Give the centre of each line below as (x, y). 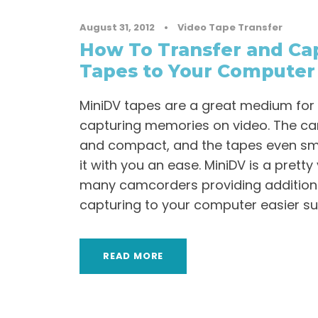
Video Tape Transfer (230, 27)
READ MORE (133, 256)
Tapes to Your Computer (197, 71)
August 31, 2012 (117, 27)
